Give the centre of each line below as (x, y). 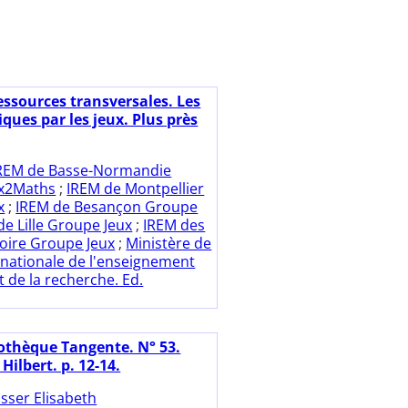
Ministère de (169, 244)
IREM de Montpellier (136, 189)
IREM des (174, 225)
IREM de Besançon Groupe (107, 207)
